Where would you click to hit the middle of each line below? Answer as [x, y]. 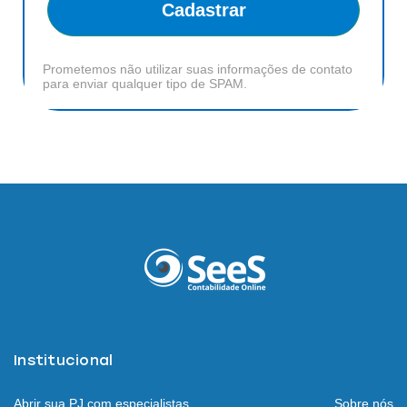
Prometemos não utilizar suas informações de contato [198, 69]
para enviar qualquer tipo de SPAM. [145, 84]
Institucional [64, 361]
